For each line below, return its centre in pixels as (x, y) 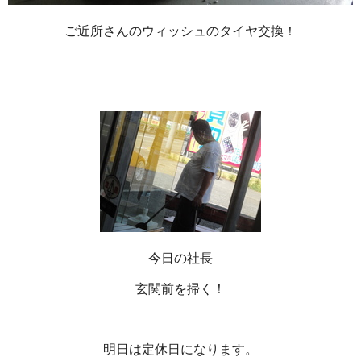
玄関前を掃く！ (180, 288)
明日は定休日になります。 (180, 349)
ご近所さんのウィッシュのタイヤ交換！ (180, 31)
